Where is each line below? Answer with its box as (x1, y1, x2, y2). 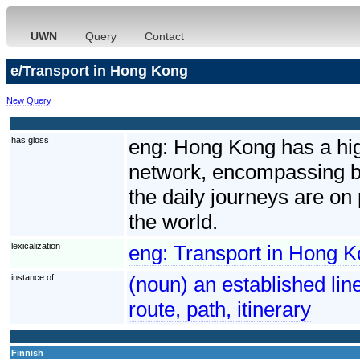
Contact (145, 30, 184, 43)
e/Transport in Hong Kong (10, 62, 188, 79)
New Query (6, 95, 51, 105)
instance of (11, 272, 54, 282)
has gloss (11, 134, 49, 145)
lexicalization (11, 240, 60, 251)
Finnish (11, 347, 43, 358)
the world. (129, 209, 218, 234)
